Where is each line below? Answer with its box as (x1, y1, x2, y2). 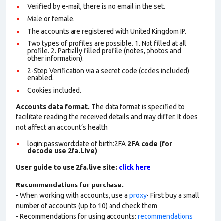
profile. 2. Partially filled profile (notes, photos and (27, 47, 181, 55)
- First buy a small (147, 191, 199, 199)
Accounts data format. (16, 103, 90, 110)
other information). (27, 54, 85, 62)
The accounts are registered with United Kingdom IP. (27, 27, 186, 35)
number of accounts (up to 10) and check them (16, 202, 157, 210)
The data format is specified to (90, 103, 184, 110)
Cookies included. (27, 86, 81, 94)
